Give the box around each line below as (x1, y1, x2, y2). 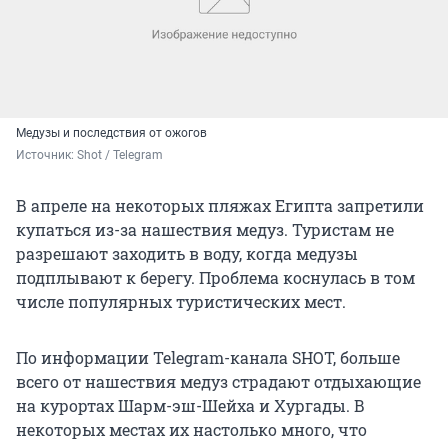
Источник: (16, 147, 77, 162)
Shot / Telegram (77, 147, 163, 162)
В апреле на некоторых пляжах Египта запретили (16, 194, 424, 216)
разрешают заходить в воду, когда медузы (16, 242, 358, 264)
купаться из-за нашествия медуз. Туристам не (16, 218, 394, 240)
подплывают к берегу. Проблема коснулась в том (16, 266, 415, 288)
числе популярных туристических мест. (16, 290, 346, 312)
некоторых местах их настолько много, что (16, 418, 367, 440)
